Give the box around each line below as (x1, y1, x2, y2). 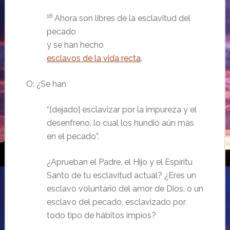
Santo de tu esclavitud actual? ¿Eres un (46, 170, 196, 180)
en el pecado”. (46, 131, 99, 141)
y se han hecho (46, 40, 104, 50)
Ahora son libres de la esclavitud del (54, 13, 190, 23)
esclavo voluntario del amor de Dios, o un (46, 183, 203, 194)
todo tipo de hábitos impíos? (46, 210, 156, 220)
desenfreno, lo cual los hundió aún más (46, 118, 194, 128)
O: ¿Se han (26, 79, 66, 89)
